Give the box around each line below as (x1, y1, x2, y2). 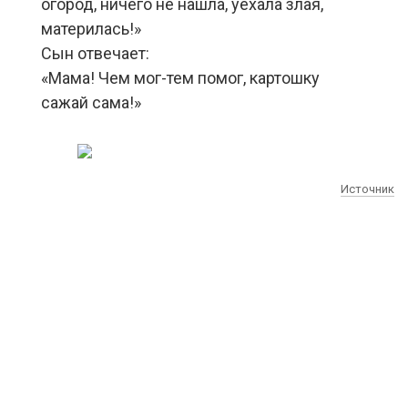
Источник (341, 182, 394, 196)
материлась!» (41, 19, 141, 38)
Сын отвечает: (41, 44, 149, 63)
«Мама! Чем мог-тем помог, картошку (41, 68, 320, 87)
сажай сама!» (41, 93, 141, 112)
